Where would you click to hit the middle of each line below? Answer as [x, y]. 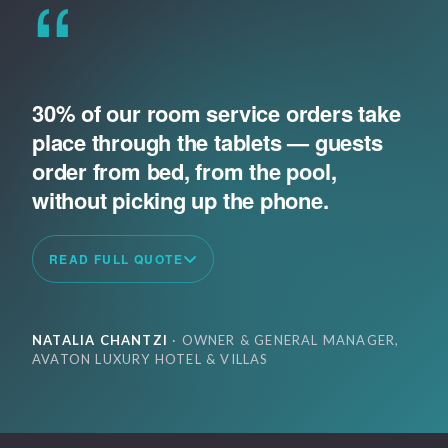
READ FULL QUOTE [116, 258]
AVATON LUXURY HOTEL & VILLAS [150, 359]
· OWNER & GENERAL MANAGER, [284, 340]
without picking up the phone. [180, 200]
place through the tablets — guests [207, 142]
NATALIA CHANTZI [100, 340]
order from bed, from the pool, [184, 171]
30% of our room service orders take [216, 113]
